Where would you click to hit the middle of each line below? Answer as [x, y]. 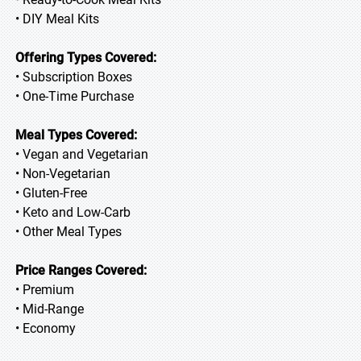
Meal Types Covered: [76, 135]
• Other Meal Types [68, 232]
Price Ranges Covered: [81, 270]
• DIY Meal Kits [57, 19]
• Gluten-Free [51, 193]
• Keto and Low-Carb [73, 212]
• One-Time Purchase [75, 96]
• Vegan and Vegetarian [82, 154]
